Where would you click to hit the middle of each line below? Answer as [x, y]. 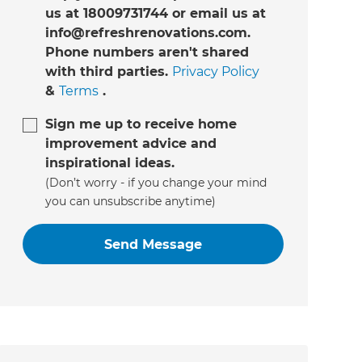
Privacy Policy [215, 72]
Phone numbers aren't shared [147, 53]
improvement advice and [130, 144]
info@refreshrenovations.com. [147, 33]
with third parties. [108, 72]
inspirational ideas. [109, 163]
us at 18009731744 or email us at [155, 14]
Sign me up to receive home [141, 124]
